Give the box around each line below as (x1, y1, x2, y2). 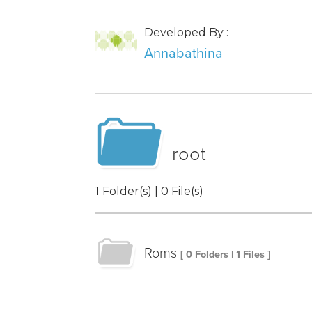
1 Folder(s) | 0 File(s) (95, 185, 203, 198)
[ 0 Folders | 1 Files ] (180, 249, 270, 261)
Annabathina (144, 45, 223, 63)
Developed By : (144, 26, 228, 40)
